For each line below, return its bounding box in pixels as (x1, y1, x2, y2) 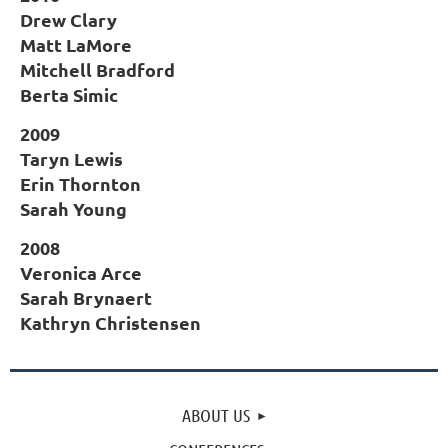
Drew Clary (20, 8, 117, 32)
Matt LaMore (20, 33, 132, 57)
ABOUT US (182, 404, 250, 427)
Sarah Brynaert (20, 286, 152, 310)
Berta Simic (20, 83, 118, 107)
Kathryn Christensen (20, 311, 201, 335)
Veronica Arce (20, 261, 142, 285)
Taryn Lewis (20, 147, 123, 171)
